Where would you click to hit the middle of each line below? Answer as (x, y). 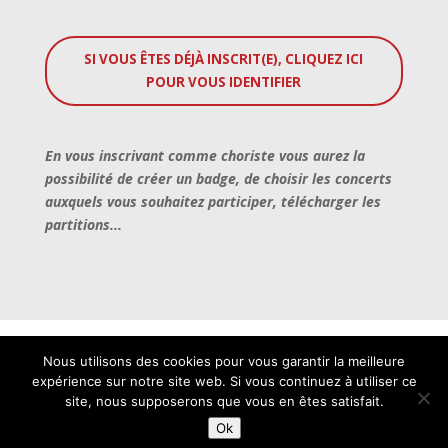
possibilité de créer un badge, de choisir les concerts (218, 178)
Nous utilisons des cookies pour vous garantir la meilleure (224, 361)
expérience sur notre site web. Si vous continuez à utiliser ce (224, 381)
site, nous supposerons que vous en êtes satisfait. (224, 401)
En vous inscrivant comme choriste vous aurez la (204, 155)
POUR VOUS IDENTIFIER (224, 82)
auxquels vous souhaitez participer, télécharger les (212, 201)
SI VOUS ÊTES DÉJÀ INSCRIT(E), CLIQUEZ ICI (224, 59)
